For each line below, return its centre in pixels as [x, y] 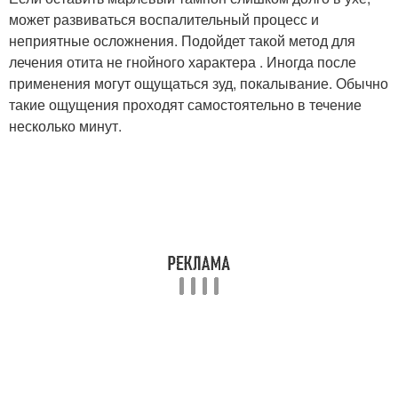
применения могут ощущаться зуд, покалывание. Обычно [199, 83]
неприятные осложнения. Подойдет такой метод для [182, 40]
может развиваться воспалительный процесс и [164, 19]
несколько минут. [65, 125]
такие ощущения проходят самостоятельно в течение [185, 104]
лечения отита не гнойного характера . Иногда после [183, 61]
